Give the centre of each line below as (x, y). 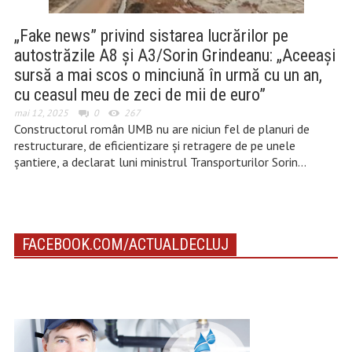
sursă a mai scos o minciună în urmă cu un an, (168, 75)
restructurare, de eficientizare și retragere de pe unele (154, 145)
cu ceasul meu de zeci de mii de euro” (139, 95)
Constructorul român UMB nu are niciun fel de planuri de (161, 129)
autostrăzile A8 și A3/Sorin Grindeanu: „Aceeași (174, 55)
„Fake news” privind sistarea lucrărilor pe (151, 36)
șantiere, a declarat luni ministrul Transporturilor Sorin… (160, 162)
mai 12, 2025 (41, 113)
